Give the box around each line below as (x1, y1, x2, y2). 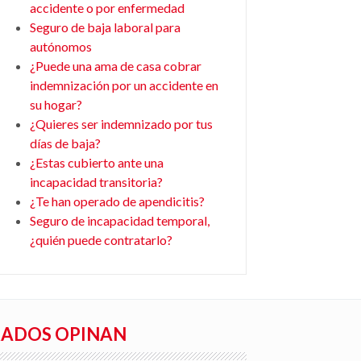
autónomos (29, 39, 92, 54)
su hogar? (29, 97, 82, 112)
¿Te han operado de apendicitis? (29, 193, 205, 209)
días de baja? (29, 135, 101, 151)
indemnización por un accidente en (29, 77, 218, 93)
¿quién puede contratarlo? (29, 232, 172, 247)
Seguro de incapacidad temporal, (29, 213, 210, 228)
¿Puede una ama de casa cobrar (29, 58, 201, 73)
